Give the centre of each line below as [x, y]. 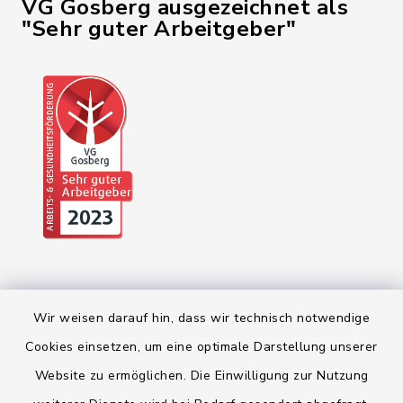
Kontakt [201, 390]
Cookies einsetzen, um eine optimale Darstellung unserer [201, 347]
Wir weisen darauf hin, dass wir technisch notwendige [201, 318]
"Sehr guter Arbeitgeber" [159, 29]
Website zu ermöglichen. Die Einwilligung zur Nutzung [201, 376]
